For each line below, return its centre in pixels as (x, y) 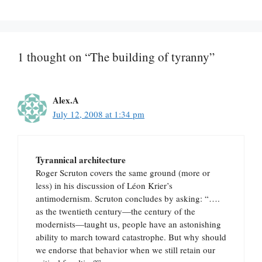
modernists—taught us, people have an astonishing (128, 224)
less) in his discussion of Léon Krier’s (104, 185)
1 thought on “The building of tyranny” (116, 56)
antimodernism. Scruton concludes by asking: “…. (128, 198)
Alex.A (66, 100)
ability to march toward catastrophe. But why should (131, 237)
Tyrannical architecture (81, 160)
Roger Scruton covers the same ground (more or (123, 173)
